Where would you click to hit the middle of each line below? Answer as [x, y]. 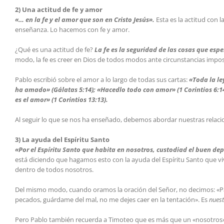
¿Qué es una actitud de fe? [55, 50]
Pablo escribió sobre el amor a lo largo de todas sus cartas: [102, 80]
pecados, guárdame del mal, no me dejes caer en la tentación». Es [112, 200]
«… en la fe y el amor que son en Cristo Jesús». [85, 20]
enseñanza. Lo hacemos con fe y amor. [72, 30]
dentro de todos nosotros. [54, 170]
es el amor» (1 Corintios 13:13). [61, 100]
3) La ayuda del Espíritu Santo [62, 140]
